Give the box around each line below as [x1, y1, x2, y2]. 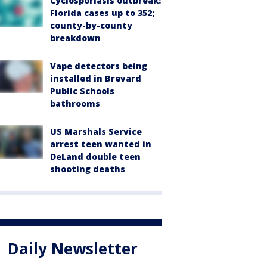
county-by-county [50, 19, 132, 31]
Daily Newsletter [8, 238, 138, 260]
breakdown [50, 32, 101, 44]
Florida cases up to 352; [50, 7, 154, 18]
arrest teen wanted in [50, 138, 151, 150]
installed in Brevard [50, 72, 141, 84]
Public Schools [50, 85, 114, 97]
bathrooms [50, 97, 100, 109]
